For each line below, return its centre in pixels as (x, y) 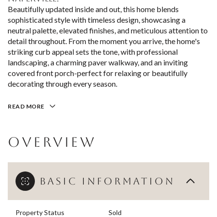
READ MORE (26, 106)
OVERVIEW (52, 142)
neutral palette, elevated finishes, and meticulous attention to (108, 30)
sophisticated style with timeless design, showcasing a (97, 20)
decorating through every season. (62, 84)
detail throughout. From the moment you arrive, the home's (104, 41)
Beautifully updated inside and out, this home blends (93, 9)
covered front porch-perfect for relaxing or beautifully (98, 73)
